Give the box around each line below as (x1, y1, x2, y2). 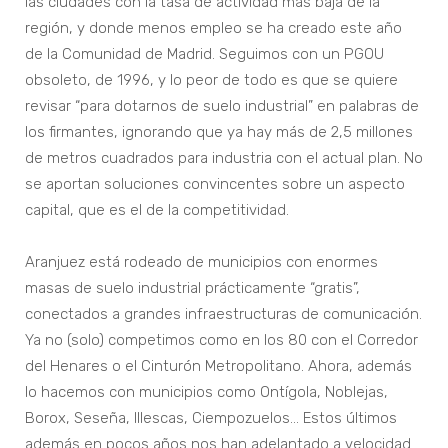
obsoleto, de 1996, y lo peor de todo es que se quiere (25, 71, 398, 90)
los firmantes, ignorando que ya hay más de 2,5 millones (25, 123, 413, 142)
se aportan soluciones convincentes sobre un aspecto (25, 175, 405, 194)
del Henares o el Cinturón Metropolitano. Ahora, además (25, 357, 412, 376)
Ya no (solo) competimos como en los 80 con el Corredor (25, 331, 418, 350)
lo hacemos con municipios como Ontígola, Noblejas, (25, 383, 388, 402)
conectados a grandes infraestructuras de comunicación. (25, 305, 422, 324)
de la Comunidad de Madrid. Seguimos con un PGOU (25, 45, 384, 64)
